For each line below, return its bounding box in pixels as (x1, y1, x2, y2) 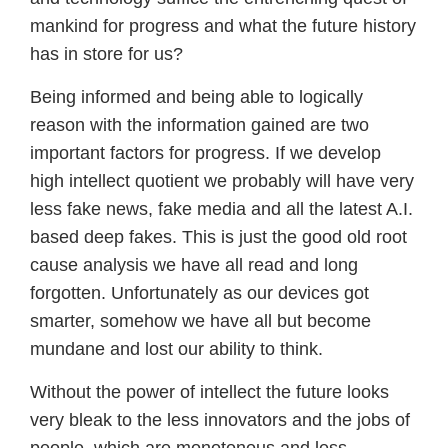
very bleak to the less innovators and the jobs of (30, 410, 410, 431)
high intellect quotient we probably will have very (30, 171, 414, 192)
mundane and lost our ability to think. (30, 339, 323, 360)
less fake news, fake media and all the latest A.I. (30, 199, 413, 220)
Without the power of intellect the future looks (30, 382, 389, 403)
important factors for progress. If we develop (30, 143, 381, 164)
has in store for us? (30, 44, 183, 65)
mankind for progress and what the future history (30, 16, 416, 37)
